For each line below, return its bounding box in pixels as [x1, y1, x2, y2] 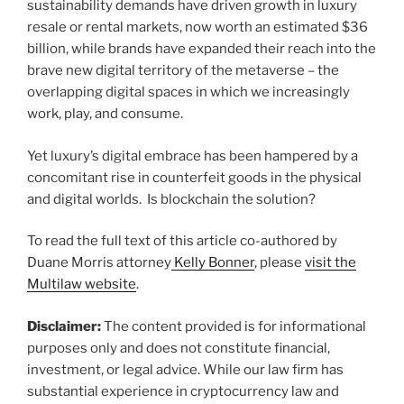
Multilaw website [27, 276, 136, 293]
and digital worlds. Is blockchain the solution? [27, 190, 316, 207]
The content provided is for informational [101, 317, 366, 335]
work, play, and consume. [27, 106, 183, 123]
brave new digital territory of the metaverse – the [27, 62, 339, 79]
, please [254, 254, 305, 271]
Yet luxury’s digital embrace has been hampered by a [27, 147, 358, 164]
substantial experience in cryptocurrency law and [27, 382, 339, 399]
